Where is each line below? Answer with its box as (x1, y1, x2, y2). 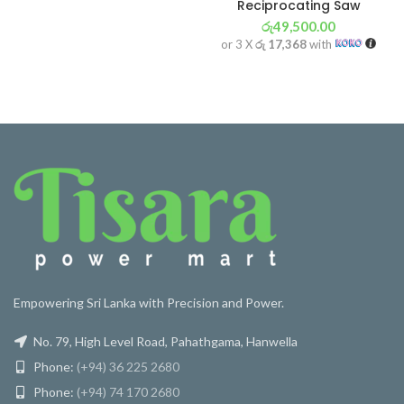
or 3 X (221, 36, 256, 51)
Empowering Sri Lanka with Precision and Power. (14, 294, 284, 310)
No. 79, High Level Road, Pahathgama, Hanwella (31, 333, 298, 349)
